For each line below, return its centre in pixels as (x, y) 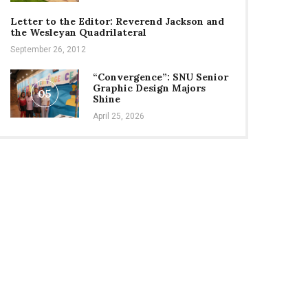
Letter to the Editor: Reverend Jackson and (117, 21)
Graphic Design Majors (149, 88)
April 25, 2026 (119, 116)
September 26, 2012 (48, 49)
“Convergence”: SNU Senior (161, 77)
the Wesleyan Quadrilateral (78, 32)
